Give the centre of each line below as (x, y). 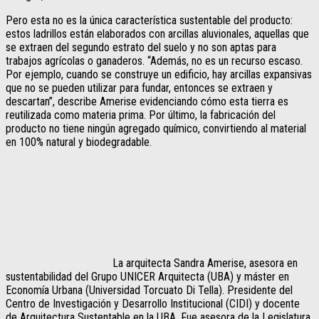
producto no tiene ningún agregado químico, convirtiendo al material (156, 129)
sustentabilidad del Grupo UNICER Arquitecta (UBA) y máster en (147, 277)
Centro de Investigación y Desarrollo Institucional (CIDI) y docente (153, 304)
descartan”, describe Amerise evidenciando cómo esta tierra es (147, 102)
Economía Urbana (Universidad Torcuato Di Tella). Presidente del (149, 291)
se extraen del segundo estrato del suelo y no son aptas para (141, 48)
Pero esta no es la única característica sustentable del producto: (149, 21)
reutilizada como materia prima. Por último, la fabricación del (141, 115)
